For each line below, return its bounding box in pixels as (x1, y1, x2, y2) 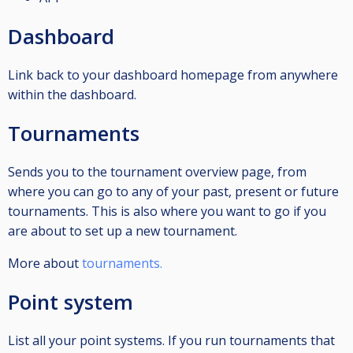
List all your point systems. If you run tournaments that (8, 332, 335, 350)
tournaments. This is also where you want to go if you (8, 203, 326, 221)
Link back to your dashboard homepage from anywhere (8, 66, 338, 84)
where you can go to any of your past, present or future (8, 183, 339, 201)
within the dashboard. (8, 86, 136, 104)
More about (8, 255, 82, 273)
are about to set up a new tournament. (8, 222, 237, 240)
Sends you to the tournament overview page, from (8, 163, 307, 181)
